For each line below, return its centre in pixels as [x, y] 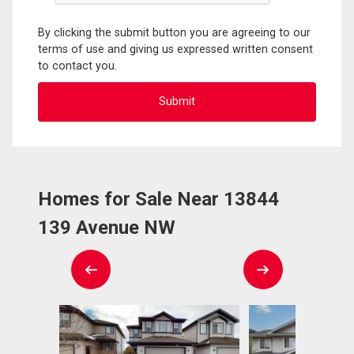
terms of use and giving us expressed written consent [175, 49]
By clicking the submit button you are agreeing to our [174, 32]
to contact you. [77, 66]
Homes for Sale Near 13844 [158, 199]
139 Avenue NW [107, 227]
